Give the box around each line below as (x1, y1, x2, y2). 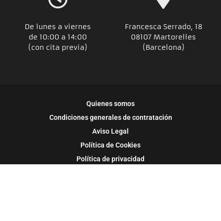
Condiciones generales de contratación (49, 113, 172, 122)
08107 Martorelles (131, 32, 196, 41)
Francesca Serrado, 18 (124, 22, 202, 31)
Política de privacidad (76, 155, 145, 163)
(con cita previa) (28, 42, 87, 52)
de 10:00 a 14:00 (29, 32, 87, 41)
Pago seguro (101, 184, 146, 194)
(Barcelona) (142, 42, 184, 52)
